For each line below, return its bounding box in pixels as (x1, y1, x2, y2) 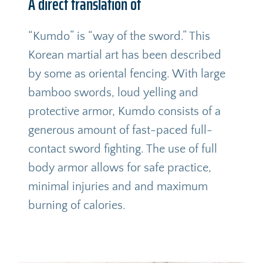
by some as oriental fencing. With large (28, 67, 225, 80)
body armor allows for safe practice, (28, 161, 211, 174)
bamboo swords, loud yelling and (28, 86, 198, 99)
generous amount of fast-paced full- (28, 123, 213, 137)
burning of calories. (28, 198, 126, 212)
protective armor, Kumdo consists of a (28, 104, 221, 118)
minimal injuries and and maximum (28, 180, 208, 193)
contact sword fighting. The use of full (28, 142, 217, 156)
